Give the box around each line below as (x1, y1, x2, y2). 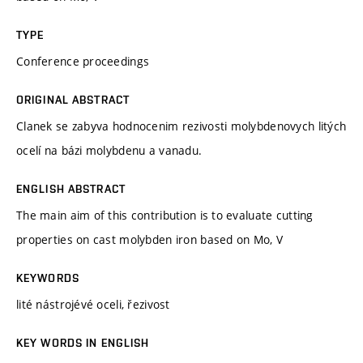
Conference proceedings (16, 53, 150, 69)
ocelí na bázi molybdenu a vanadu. (16, 142, 203, 158)
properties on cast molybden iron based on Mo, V (16, 231, 284, 247)
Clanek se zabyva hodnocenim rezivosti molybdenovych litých (16, 117, 347, 134)
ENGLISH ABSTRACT (16, 181, 126, 195)
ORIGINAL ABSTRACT (16, 92, 130, 106)
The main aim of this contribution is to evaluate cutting (16, 207, 314, 223)
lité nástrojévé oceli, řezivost (16, 296, 170, 312)
